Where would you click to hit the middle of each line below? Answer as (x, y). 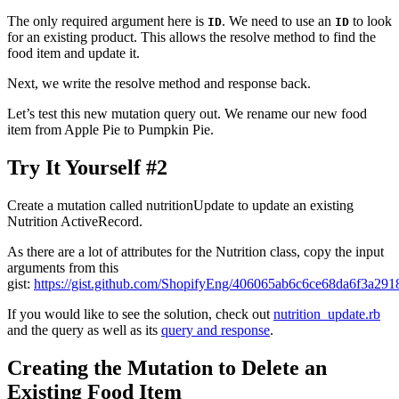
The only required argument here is (107, 20)
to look (370, 20)
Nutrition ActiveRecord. (75, 221)
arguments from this (63, 267)
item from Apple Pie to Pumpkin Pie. (110, 129)
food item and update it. (73, 53)
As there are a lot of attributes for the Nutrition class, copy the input (195, 251)
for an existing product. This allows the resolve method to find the (191, 37)
